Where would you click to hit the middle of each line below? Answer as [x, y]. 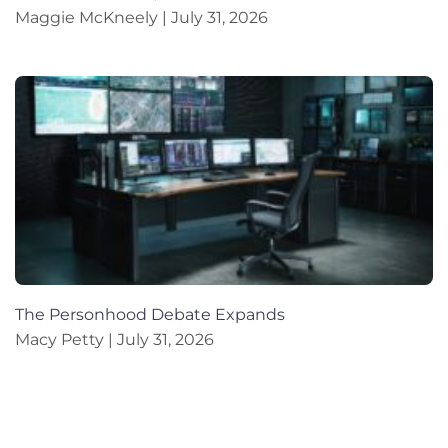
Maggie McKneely [88, 18]
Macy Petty [61, 340]
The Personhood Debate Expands [150, 315]
